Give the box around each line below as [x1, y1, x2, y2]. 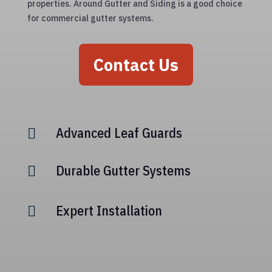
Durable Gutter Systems [55, 161, 191, 179]
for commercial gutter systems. [27, 13, 154, 24]
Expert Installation [55, 202, 162, 219]
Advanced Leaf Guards [55, 124, 182, 141]
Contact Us [93, 54, 178, 75]
